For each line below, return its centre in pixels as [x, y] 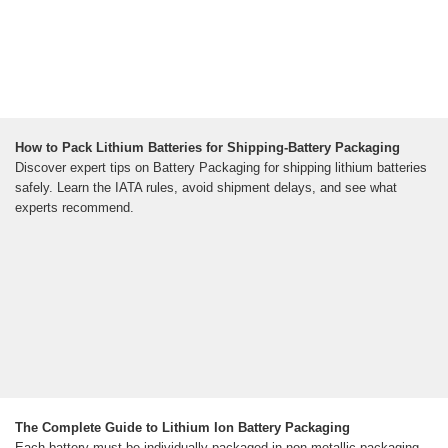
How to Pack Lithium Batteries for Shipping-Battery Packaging [207, 148]
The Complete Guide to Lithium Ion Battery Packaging [182, 428]
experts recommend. [74, 208]
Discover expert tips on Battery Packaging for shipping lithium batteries [221, 168]
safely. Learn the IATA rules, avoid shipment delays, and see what [206, 188]
